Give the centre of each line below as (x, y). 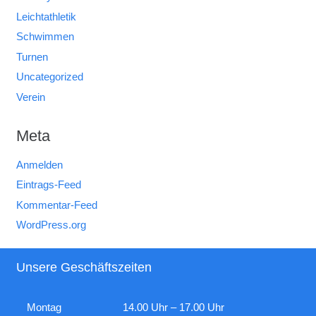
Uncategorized (49, 77)
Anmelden (39, 164)
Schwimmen (45, 37)
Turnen (32, 56)
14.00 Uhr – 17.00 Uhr (173, 308)
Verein (30, 97)
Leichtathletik (46, 16)
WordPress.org (51, 225)
